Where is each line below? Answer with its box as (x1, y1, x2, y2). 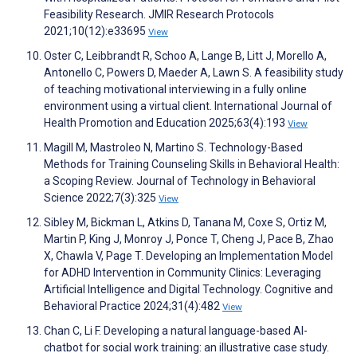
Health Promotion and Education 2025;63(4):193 (44, 116, 288, 130)
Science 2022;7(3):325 (44, 191, 159, 205)
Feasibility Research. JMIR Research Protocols (44, 8, 274, 22)
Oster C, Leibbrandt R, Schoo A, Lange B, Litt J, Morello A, (44, 49, 327, 63)
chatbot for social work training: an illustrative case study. (44, 341, 329, 355)
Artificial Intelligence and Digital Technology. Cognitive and (44, 283, 333, 296)
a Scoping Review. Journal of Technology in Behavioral (44, 175, 316, 188)
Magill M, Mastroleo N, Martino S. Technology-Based (44, 141, 303, 155)
